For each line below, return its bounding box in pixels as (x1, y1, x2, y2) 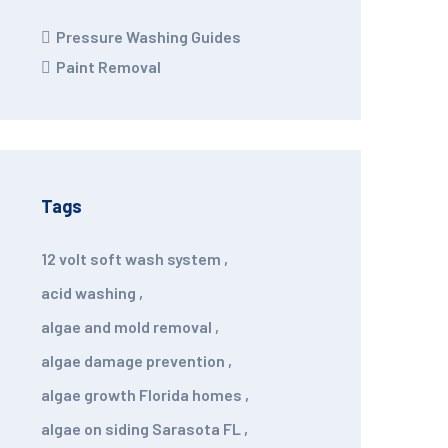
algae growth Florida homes (41, 385, 242, 404)
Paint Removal (56, 57, 161, 76)
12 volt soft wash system (41, 249, 221, 268)
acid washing (41, 283, 136, 302)
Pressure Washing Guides (56, 27, 241, 46)
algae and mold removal (41, 317, 212, 336)
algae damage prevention (41, 351, 225, 370)
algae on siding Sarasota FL (41, 419, 241, 438)
